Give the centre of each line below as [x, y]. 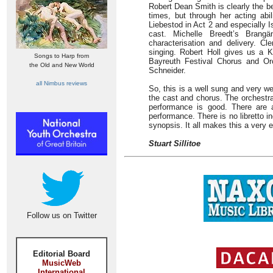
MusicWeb [62, 263]
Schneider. [167, 70]
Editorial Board [62, 254]
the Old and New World [62, 65]
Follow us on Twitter [62, 215]
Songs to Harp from [62, 56]
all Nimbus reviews [62, 83]
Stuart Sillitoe [175, 144]
